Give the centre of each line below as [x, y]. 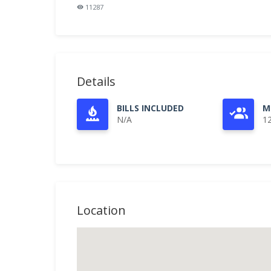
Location [101, 210]
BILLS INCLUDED [150, 108]
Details [96, 81]
